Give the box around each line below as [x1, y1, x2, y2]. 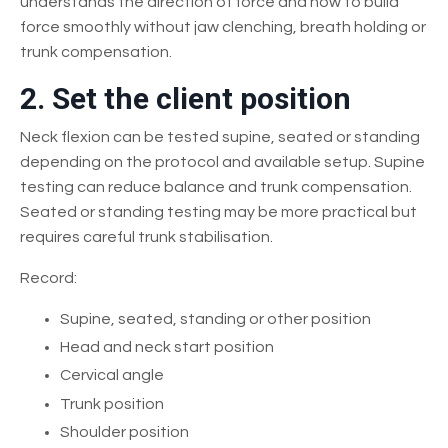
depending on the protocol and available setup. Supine [20, 153, 425, 170]
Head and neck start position [60, 339, 274, 356]
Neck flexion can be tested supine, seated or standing [20, 128, 420, 145]
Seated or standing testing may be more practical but [20, 203, 417, 220]
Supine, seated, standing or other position [60, 310, 371, 327]
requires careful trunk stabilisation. [20, 228, 273, 245]
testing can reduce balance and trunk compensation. [20, 178, 412, 195]
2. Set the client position [20, 80, 351, 116]
